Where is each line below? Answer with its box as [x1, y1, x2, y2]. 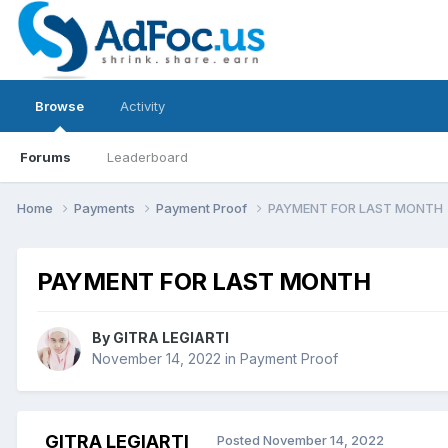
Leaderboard [107, 149, 188, 165]
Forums [20, 149, 71, 165]
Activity [120, 98, 165, 114]
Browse [35, 98, 84, 114]
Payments [74, 199, 138, 216]
